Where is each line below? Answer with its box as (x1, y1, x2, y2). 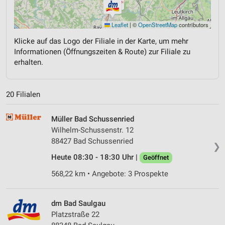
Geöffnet (143, 154, 169, 162)
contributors (177, 20, 208, 29)
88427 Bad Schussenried (51, 137, 133, 146)
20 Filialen (6, 90, 40, 99)
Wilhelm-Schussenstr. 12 (51, 126, 134, 135)
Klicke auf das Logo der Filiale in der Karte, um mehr (14, 36, 188, 46)
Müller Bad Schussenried (51, 115, 134, 124)
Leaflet (110, 20, 128, 29)
